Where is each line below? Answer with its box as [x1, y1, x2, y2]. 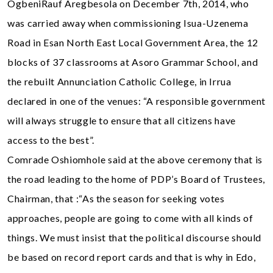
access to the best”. [7, 133, 94, 146]
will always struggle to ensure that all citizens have [7, 114, 236, 126]
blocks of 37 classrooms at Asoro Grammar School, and [7, 55, 258, 68]
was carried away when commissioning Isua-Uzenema [7, 16, 249, 29]
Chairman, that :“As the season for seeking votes [7, 192, 225, 204]
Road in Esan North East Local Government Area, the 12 [7, 36, 258, 48]
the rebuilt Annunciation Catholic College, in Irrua [7, 75, 232, 87]
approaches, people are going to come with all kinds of [7, 211, 253, 224]
